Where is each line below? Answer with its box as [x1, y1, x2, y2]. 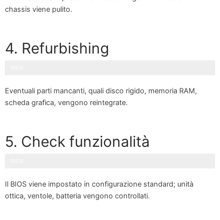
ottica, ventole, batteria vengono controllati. [5, 192, 150, 201]
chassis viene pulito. [5, 4, 72, 14]
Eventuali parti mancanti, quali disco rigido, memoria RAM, [5, 86, 197, 96]
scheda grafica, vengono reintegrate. [5, 98, 128, 108]
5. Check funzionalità [5, 133, 150, 151]
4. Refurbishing [5, 39, 109, 57]
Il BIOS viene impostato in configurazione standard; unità [5, 180, 193, 189]
